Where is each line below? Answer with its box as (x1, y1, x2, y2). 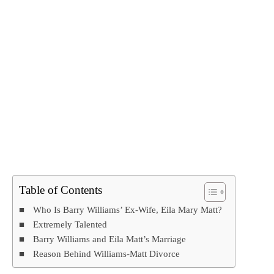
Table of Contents (19, 183, 102, 197)
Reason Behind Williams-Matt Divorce (33, 248, 180, 259)
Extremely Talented (33, 219, 108, 230)
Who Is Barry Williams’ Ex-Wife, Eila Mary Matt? (33, 204, 223, 215)
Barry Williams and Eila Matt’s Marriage (33, 234, 187, 245)
